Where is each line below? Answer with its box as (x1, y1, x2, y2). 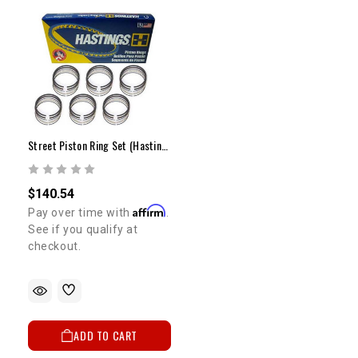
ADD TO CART (74, 327, 138, 344)
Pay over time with (28, 206, 133, 220)
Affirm (133, 204, 167, 218)
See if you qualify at (28, 223, 138, 237)
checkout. (28, 240, 82, 253)
